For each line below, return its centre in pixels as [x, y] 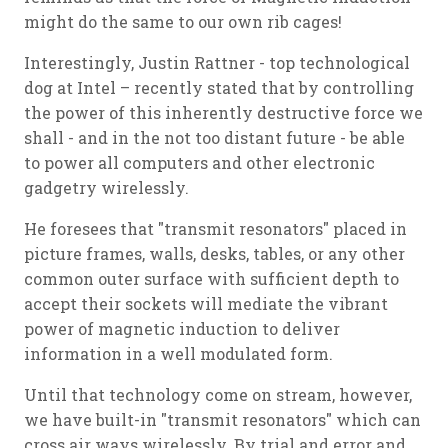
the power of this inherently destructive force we [223, 112]
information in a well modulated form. [178, 353]
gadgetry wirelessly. [106, 187]
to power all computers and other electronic [199, 162]
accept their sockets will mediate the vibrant [206, 303]
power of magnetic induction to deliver [182, 328]
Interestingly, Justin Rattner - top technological [217, 62]
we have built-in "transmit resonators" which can [222, 419]
